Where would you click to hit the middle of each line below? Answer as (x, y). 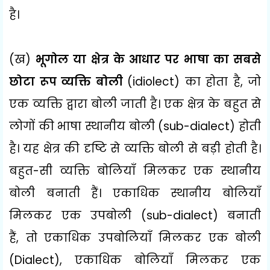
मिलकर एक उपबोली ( (78, 215)
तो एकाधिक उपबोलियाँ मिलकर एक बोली (143, 237)
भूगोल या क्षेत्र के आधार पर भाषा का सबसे (149, 59)
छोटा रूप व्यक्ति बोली (68, 81)
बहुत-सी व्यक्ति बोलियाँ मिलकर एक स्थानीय (135, 171)
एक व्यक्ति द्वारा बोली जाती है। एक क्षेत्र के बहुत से (135, 104)
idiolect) (159, 81)
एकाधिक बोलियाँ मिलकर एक (168, 260)
